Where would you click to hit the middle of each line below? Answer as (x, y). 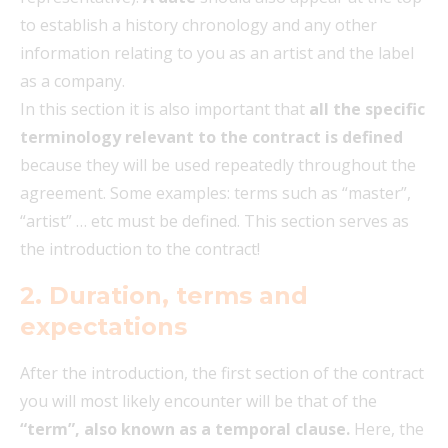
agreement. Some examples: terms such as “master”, (215, 192)
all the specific (367, 108)
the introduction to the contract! (140, 248)
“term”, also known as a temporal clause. (185, 428)
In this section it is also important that (164, 108)
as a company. (72, 80)
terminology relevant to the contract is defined (211, 136)
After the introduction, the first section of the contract (222, 372)
